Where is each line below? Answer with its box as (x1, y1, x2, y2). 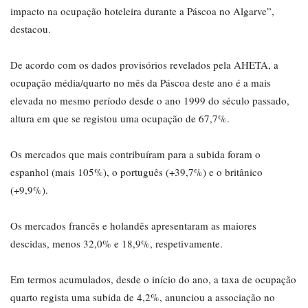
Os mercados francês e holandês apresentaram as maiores (10, 219, 256, 233)
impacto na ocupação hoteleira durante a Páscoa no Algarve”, (10, 4, 274, 19)
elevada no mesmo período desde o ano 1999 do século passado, (10, 93, 289, 108)
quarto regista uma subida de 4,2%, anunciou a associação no (10, 290, 275, 305)
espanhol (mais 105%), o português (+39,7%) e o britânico (10, 165, 263, 179)
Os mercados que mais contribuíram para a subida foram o (10, 147, 261, 162)
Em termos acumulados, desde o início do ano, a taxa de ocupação (10, 272, 296, 287)
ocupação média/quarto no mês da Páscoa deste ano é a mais (10, 76, 271, 90)
